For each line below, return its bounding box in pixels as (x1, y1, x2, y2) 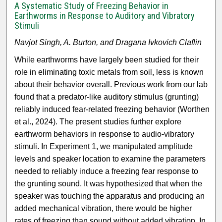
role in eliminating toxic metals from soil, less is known (14, 68, 204, 77)
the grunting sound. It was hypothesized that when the (14, 179, 203, 188)
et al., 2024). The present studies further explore (14, 117, 182, 126)
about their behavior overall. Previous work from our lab (14, 80, 208, 89)
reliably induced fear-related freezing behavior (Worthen (14, 105, 210, 114)
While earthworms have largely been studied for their (14, 55, 199, 64)
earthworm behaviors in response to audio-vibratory (14, 130, 195, 139)
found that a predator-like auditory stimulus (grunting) (14, 93, 199, 102)
